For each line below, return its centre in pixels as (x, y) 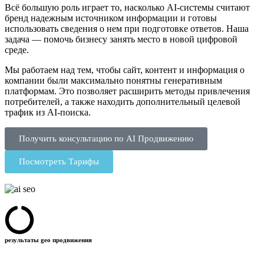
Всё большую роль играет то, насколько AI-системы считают (127, 7)
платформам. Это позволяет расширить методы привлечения (127, 91)
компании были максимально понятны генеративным (113, 80)
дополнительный (171, 101)
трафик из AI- (32, 112)
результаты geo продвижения (48, 240)
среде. (17, 49)
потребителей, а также (51, 101)
